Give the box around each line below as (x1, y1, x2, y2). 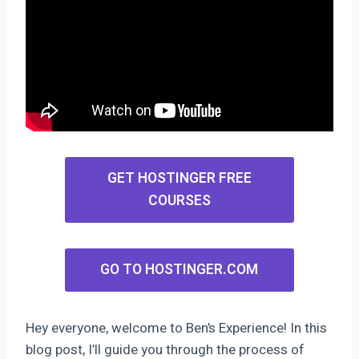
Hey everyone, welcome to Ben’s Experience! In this (26, 317, 327, 338)
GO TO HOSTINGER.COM (100, 259, 259, 280)
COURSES (147, 190, 211, 211)
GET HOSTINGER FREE (107, 167, 252, 188)
